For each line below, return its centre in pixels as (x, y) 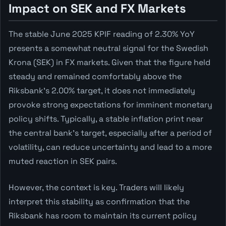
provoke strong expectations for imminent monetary (110, 104)
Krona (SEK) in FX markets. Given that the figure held (109, 62)
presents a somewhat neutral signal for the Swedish (108, 48)
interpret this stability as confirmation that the (99, 201)
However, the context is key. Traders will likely (96, 187)
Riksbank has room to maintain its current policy (103, 215)
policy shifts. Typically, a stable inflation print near (106, 119)
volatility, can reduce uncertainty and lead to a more (110, 147)
